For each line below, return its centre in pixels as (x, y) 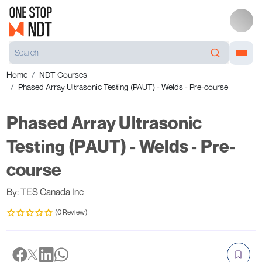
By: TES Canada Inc (45, 192)
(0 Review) (71, 212)
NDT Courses (63, 75)
